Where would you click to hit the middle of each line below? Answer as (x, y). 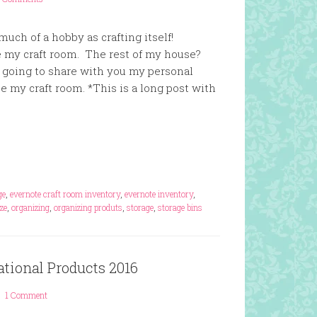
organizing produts (88, 207)
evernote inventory (159, 194)
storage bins (180, 207)
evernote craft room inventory (65, 194)
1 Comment (26, 295)
